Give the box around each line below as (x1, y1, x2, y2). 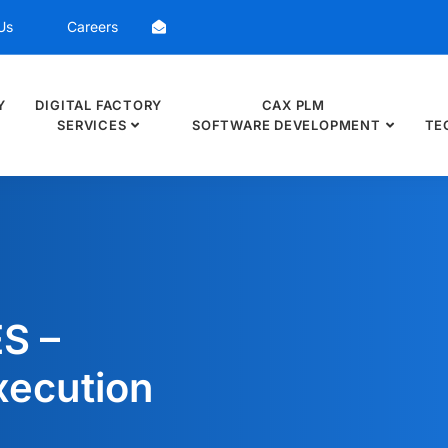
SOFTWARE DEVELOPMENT (192, 117, 381, 133)
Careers (67, 18, 118, 35)
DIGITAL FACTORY (35, 97, 163, 113)
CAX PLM (261, 97, 326, 113)
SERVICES (57, 117, 127, 133)
